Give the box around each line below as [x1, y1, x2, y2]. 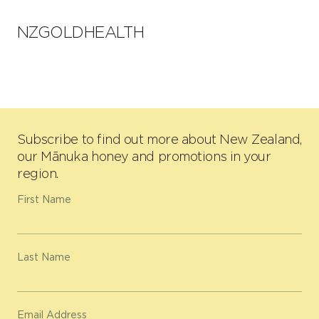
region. [17, 166, 58, 182]
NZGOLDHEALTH [17, 23, 145, 42]
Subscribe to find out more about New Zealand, [17, 132, 302, 147]
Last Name [17, 251, 70, 263]
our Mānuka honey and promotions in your [17, 149, 271, 164]
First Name [17, 194, 71, 206]
